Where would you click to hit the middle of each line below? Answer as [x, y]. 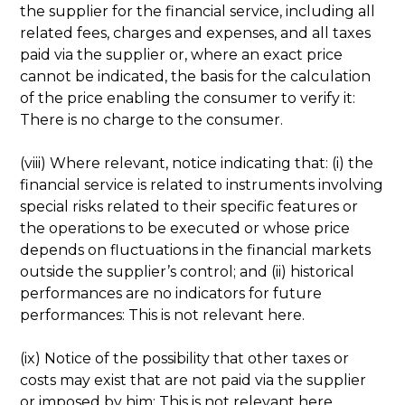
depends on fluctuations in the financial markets [196, 250]
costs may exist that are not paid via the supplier [193, 380]
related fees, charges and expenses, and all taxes [196, 33]
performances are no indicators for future [171, 293]
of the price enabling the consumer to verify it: [188, 98]
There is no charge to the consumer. [152, 119]
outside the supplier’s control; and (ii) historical [188, 271]
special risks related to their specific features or [189, 206]
